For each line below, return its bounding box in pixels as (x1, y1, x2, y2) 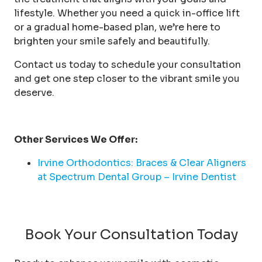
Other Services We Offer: (14, 133, 137, 146)
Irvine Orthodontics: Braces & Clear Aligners (37, 156, 246, 169)
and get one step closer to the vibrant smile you (14, 72, 240, 85)
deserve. (14, 86, 54, 99)
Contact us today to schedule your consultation (14, 58, 241, 71)
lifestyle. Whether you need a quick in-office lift (14, 6, 240, 19)
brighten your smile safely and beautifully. (14, 35, 210, 47)
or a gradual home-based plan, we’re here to (14, 20, 220, 33)
